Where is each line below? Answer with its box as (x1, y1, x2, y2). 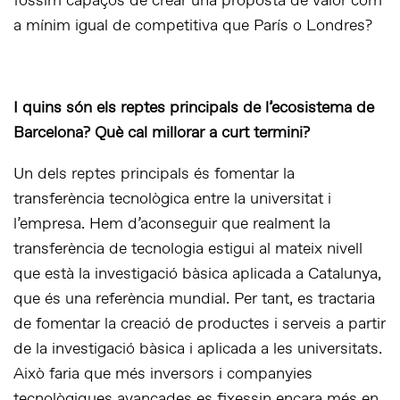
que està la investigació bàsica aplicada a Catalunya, (13, 263, 381, 286)
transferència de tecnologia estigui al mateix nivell (13, 238, 362, 261)
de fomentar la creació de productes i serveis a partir (13, 313, 386, 336)
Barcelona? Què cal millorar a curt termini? (13, 122, 310, 145)
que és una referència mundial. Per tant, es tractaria (13, 288, 375, 311)
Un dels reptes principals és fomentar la (13, 163, 295, 186)
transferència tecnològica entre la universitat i (13, 188, 331, 211)
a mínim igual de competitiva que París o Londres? (13, 15, 372, 37)
